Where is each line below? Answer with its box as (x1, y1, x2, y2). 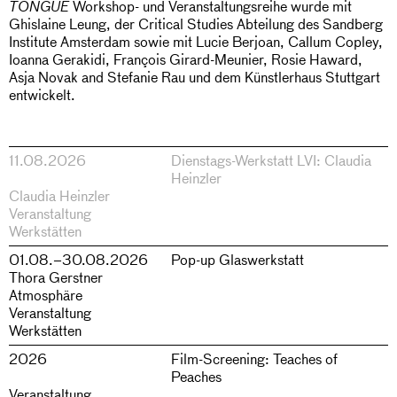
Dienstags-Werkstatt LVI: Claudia (170, 150, 371, 169)
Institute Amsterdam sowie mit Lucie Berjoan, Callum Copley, (9, 31, 383, 51)
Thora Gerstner (9, 267, 103, 286)
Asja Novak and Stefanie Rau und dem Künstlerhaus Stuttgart (9, 66, 380, 86)
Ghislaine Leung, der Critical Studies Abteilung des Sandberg (9, 13, 383, 33)
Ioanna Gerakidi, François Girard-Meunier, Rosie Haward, (9, 49, 362, 68)
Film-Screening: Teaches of (170, 349, 338, 369)
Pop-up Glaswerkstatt (170, 249, 304, 269)
